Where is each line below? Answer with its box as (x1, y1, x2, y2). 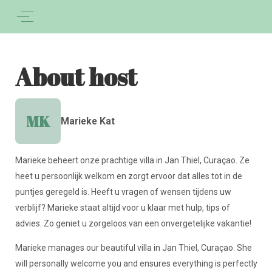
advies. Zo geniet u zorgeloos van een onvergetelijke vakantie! (15, 219, 251, 228)
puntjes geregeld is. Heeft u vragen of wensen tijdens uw (15, 187, 231, 197)
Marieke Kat (60, 115, 115, 127)
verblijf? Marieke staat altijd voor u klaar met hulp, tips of (15, 203, 230, 212)
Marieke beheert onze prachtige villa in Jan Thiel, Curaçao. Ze (15, 155, 250, 165)
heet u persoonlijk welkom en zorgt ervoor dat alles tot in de (15, 171, 242, 181)
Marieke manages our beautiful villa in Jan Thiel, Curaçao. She (15, 243, 252, 253)
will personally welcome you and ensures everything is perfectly (15, 259, 257, 268)
